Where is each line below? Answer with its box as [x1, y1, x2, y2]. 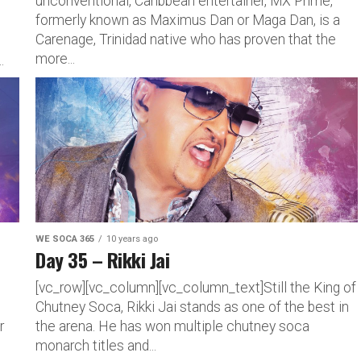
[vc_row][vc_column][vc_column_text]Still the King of [35, 279, 356, 296]
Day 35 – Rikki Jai [35, 244, 170, 274]
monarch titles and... [35, 337, 156, 354]
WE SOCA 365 [35, 233, 94, 244]
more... [35, 50, 75, 67]
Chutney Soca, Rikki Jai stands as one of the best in [35, 298, 349, 315]
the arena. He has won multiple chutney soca [35, 317, 309, 334]
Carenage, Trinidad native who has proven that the [35, 31, 336, 48]
